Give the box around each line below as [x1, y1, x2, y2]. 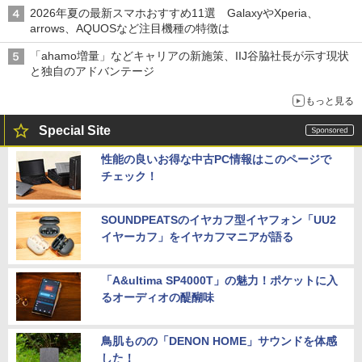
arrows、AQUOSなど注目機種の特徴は [30, 22, 229, 36]
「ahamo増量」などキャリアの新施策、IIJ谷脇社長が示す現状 [30, 49, 349, 63]
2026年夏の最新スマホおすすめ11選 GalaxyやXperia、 [30, 6, 318, 20]
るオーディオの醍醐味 [101, 291, 214, 305]
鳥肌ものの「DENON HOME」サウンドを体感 [101, 335, 337, 348]
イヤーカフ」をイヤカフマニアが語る [101, 230, 293, 244]
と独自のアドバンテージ [30, 65, 154, 78]
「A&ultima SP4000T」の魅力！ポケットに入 [101, 274, 338, 288]
